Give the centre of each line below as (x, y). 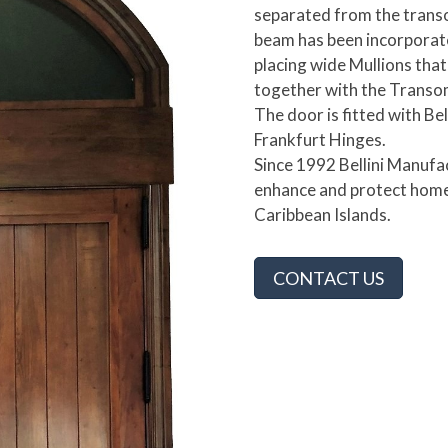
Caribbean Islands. (322, 215)
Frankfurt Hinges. (319, 140)
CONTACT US (328, 278)
